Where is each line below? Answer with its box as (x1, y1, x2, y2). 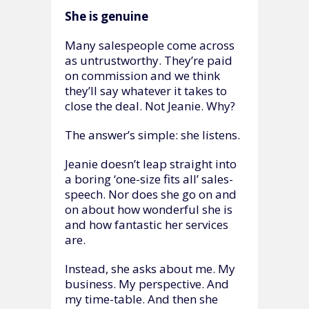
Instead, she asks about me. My (65, 260, 235, 277)
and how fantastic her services (65, 216, 228, 232)
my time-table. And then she (65, 290, 218, 307)
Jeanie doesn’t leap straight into (65, 155, 237, 172)
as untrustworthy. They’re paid (65, 52, 232, 68)
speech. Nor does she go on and (65, 186, 237, 202)
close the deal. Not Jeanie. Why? (65, 97, 235, 114)
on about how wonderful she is (65, 201, 232, 217)
